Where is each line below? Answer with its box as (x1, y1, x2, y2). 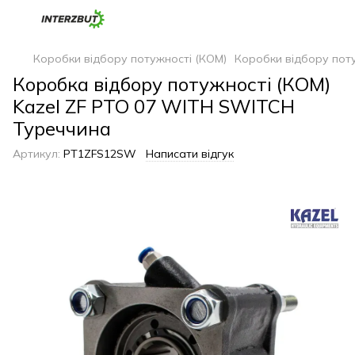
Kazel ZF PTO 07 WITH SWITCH (13, 94, 295, 118)
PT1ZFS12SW (60, 147, 136, 161)
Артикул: (13, 147, 60, 161)
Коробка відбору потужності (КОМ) (13, 72, 330, 96)
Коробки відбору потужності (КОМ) (33, 52, 227, 66)
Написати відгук (146, 147, 234, 161)
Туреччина (13, 116, 111, 140)
